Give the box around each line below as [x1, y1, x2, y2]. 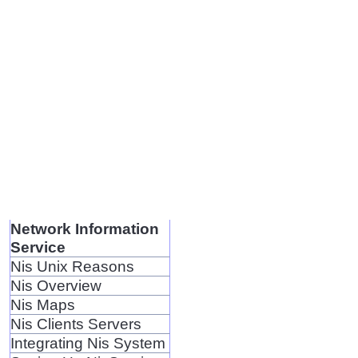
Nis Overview [10, 276, 101, 294]
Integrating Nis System [10, 333, 165, 352]
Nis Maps [10, 295, 75, 313]
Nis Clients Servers [10, 314, 141, 332]
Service [10, 237, 66, 256]
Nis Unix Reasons [10, 257, 134, 275]
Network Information [10, 219, 159, 237]
